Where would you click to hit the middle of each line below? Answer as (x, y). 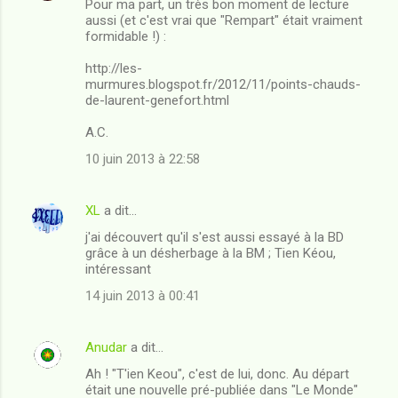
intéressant (118, 269)
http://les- (114, 68)
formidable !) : (126, 36)
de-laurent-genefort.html (157, 100)
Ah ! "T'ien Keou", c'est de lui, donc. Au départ (217, 374)
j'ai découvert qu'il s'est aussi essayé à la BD (215, 237)
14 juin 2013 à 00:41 (143, 295)
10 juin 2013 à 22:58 (143, 159)
